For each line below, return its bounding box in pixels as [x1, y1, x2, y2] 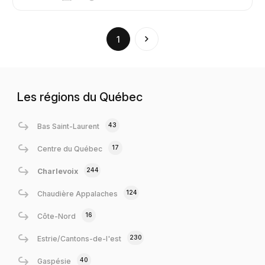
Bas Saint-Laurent [37, 121, 99, 131]
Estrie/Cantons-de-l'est [37, 234, 121, 243]
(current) [100, 33, 135, 44]
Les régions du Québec [17, 90, 143, 105]
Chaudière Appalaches [37, 189, 118, 198]
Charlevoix [37, 166, 78, 176]
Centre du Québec [37, 144, 102, 153]
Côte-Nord [37, 211, 76, 221]
